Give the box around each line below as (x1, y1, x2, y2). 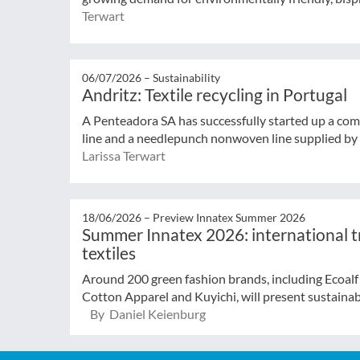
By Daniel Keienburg (90, 305, 206, 321)
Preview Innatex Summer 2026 (153, 210, 305, 224)
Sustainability (153, 70, 220, 84)
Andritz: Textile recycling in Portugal (82, 84, 347, 104)
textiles (82, 242, 136, 263)
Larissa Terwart (82, 147, 166, 163)
